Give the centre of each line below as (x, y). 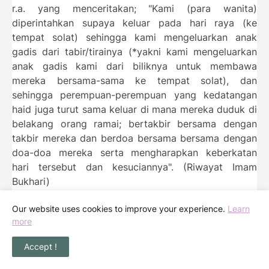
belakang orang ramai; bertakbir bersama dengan (134, 124)
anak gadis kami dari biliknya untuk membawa (134, 66)
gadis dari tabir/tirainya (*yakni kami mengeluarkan (134, 52)
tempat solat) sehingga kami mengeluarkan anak (134, 37)
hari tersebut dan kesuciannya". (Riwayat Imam (134, 167)
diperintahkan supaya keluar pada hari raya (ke (134, 23)
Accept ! (41, 246)
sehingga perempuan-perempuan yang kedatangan (134, 95)
